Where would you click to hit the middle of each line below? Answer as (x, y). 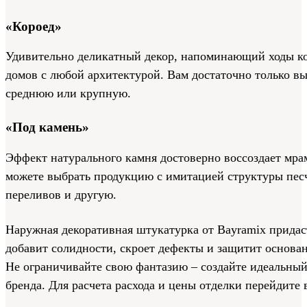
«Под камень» (47, 127)
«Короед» (34, 26)
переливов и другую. (61, 195)
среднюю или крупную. (68, 94)
